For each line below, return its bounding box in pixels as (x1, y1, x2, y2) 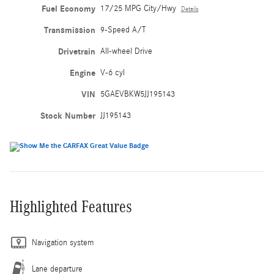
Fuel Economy (41, 3, 95, 14)
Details (180, 5, 199, 13)
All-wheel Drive (100, 46, 152, 56)
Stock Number (40, 110, 95, 121)
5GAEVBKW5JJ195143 (100, 89, 175, 99)
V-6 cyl (100, 67, 125, 78)
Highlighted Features (10, 197, 132, 216)
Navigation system (32, 237, 94, 248)
